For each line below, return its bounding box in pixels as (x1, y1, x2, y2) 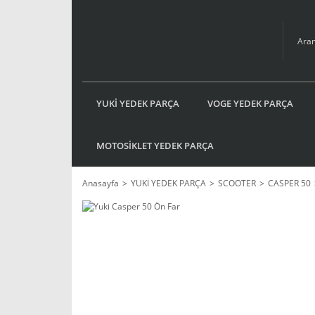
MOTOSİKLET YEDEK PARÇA (96, 139, 214, 152)
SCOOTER (218, 177, 256, 189)
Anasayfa (82, 177, 119, 189)
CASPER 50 (268, 177, 311, 189)
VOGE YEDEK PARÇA (207, 96, 293, 110)
